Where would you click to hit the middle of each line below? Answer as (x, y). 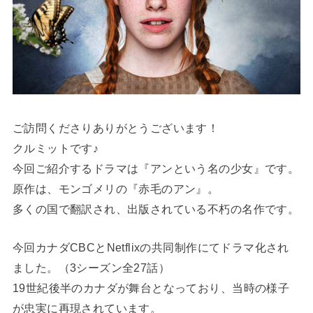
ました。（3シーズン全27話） (91, 268)
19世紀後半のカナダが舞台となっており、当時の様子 (151, 288)
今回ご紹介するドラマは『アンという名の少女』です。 (156, 168)
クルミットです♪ (56, 148)
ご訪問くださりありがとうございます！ (116, 128)
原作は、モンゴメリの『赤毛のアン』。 (116, 188)
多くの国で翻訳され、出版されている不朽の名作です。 (156, 209)
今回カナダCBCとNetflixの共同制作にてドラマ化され (151, 248)
